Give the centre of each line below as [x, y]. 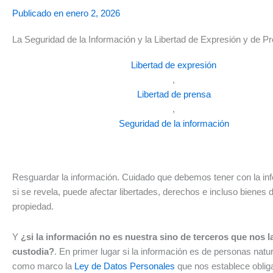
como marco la [43, 266]
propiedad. [33, 206]
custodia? [33, 252]
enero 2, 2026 [93, 13]
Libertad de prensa [174, 94]
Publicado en [38, 13]
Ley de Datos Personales [125, 266]
